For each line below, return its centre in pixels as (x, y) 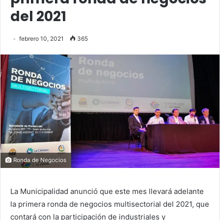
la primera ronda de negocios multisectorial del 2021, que (110, 204)
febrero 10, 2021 (41, 38)
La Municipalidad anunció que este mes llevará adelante (107, 192)
